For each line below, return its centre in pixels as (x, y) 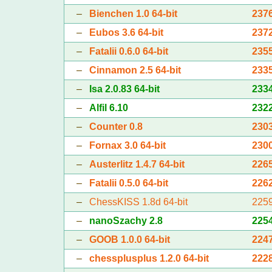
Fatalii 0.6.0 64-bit (128, 51)
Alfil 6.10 (108, 107)
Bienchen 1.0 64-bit (133, 13)
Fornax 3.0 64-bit (127, 145)
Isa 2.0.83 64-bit (124, 89)
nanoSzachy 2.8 (126, 220)
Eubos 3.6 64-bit (126, 32)
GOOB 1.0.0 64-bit (129, 239)
